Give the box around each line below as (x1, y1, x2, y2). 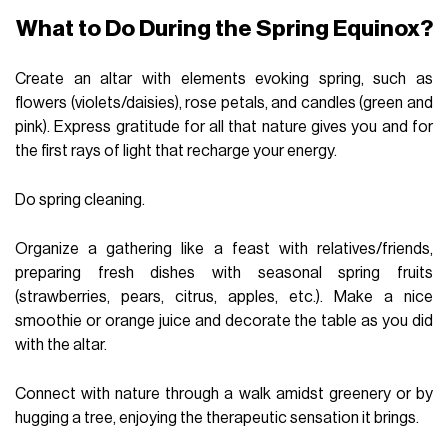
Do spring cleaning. (15, 192, 146, 209)
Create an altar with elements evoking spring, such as (15, 71, 433, 88)
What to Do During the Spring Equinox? (15, 17, 433, 41)
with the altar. (15, 336, 108, 353)
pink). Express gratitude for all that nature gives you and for (15, 119, 433, 136)
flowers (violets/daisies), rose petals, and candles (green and (15, 95, 433, 112)
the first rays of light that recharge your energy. (15, 143, 338, 160)
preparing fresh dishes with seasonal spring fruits (15, 264, 433, 281)
